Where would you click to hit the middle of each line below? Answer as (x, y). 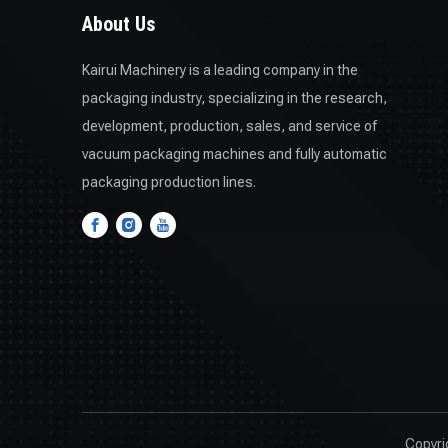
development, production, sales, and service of (229, 126)
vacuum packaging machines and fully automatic (234, 154)
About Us (119, 24)
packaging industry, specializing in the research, (234, 98)
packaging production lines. (169, 182)
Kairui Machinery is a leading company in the (220, 70)
